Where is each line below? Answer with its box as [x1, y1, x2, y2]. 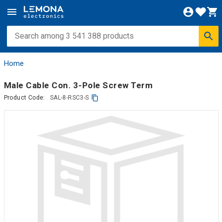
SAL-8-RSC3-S [50, 94, 89, 101]
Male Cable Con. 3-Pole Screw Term [3, 80, 153, 90]
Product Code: [3, 94, 45, 101]
